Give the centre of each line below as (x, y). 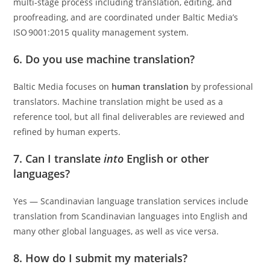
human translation (150, 87)
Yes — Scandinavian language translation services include (131, 201)
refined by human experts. (67, 132)
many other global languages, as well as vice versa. (116, 231)
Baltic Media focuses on (63, 87)
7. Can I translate (59, 159)
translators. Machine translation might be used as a (118, 102)
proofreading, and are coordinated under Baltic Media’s (126, 17)
